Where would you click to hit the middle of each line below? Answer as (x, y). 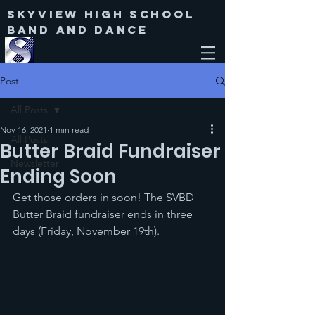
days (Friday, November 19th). (86, 231)
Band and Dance (78, 30)
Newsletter (35, 163)
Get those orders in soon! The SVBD (105, 197)
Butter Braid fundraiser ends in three (104, 214)
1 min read (69, 130)
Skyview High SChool (103, 14)
